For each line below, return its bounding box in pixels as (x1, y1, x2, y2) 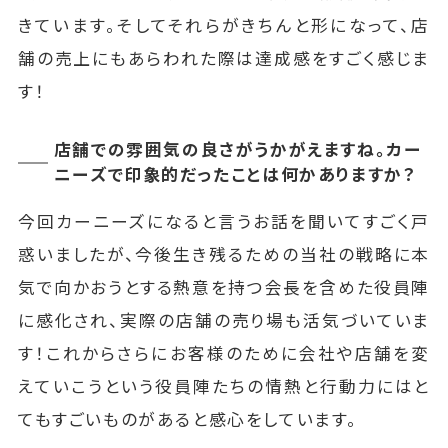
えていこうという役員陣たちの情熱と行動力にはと (17, 375, 431, 400)
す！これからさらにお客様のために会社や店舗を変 (17, 342, 431, 367)
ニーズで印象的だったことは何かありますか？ (53, 163, 417, 188)
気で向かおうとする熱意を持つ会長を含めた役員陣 (17, 276, 431, 301)
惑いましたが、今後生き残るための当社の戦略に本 (17, 243, 431, 268)
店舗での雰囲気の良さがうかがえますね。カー (53, 138, 422, 163)
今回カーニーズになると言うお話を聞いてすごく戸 (17, 210, 431, 235)
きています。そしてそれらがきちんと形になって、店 (17, 13, 431, 38)
